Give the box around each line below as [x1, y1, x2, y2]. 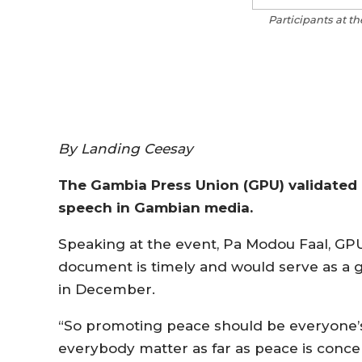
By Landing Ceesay [58, 140, 193, 157]
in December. [58, 280, 155, 297]
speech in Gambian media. [58, 199, 253, 216]
